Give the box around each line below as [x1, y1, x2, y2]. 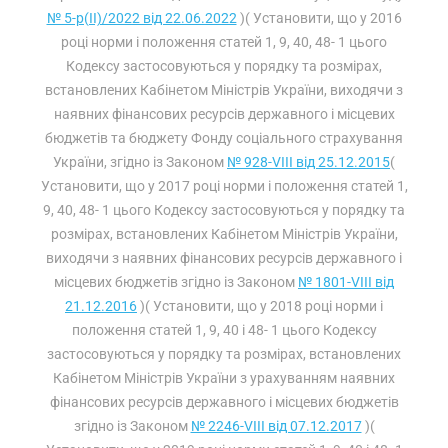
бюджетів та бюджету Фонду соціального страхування [45, 130, 403, 146]
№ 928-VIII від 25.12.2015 [227, 154, 390, 170]
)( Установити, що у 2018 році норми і [137, 298, 383, 314]
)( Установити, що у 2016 [236, 10, 402, 26]
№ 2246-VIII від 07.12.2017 [190, 418, 362, 434]
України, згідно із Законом [53, 154, 227, 170]
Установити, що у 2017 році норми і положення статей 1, [40, 178, 408, 194]
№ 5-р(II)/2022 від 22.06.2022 [46, 10, 237, 26]
